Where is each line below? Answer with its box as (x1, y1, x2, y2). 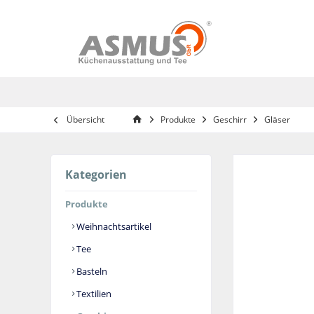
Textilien (74, 287, 111, 301)
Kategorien (65, 167, 127, 183)
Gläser (264, 114, 290, 126)
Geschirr (213, 114, 247, 126)
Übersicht (67, 114, 104, 126)
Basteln (74, 265, 107, 278)
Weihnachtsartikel (74, 220, 151, 233)
